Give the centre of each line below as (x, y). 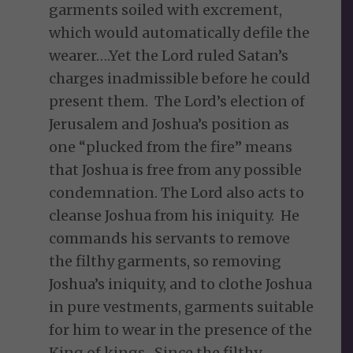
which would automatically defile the (180, 33)
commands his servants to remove (170, 239)
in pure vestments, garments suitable (182, 307)
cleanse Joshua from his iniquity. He (175, 216)
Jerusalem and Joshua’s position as (169, 124)
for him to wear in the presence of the (181, 330)
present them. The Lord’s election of (177, 102)
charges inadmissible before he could (180, 79)
